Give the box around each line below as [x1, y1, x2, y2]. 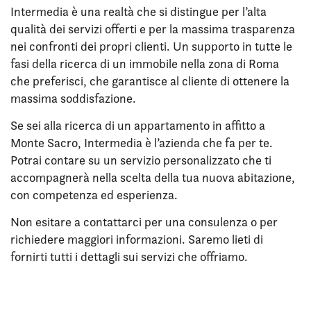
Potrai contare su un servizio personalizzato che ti [10, 153, 271, 167]
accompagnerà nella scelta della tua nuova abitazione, [10, 170, 295, 185]
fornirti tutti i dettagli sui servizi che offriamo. [10, 249, 248, 264]
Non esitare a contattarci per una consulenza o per [10, 215, 278, 229]
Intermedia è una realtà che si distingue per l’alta [10, 4, 267, 19]
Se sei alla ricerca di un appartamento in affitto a [10, 118, 265, 133]
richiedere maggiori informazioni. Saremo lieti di [10, 232, 263, 246]
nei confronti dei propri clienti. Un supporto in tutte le [10, 39, 292, 53]
